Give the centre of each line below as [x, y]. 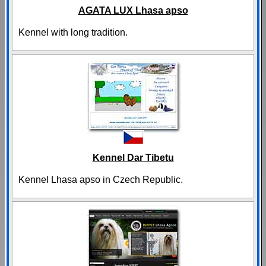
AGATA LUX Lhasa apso [133, 11]
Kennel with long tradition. [73, 33]
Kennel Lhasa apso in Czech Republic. [101, 180]
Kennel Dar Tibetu [133, 158]
